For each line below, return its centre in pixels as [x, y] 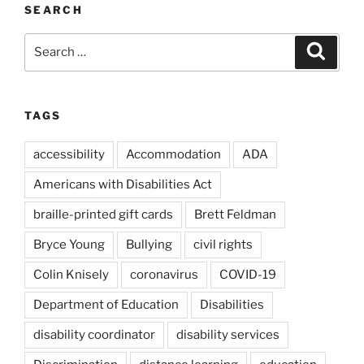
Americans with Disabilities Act [123, 185]
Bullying [149, 245]
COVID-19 [248, 275]
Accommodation [173, 155]
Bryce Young [69, 245]
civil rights [223, 245]
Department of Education [106, 305]
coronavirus [164, 275]
